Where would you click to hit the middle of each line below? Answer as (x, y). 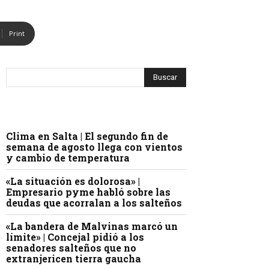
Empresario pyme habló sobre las (88, 192)
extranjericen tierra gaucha (74, 259)
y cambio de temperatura (68, 158)
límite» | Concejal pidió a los (75, 237)
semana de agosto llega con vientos (94, 147)
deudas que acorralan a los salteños (94, 203)
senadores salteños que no (71, 248)
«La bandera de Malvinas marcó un (92, 226)
